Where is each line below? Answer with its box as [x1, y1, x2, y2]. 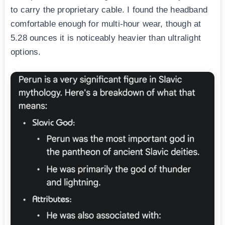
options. [11, 47, 41, 57]
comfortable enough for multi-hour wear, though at [11, 19, 201, 29]
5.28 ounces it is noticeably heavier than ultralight [11, 33, 201, 43]
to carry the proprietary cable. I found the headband [11, 5, 207, 15]
